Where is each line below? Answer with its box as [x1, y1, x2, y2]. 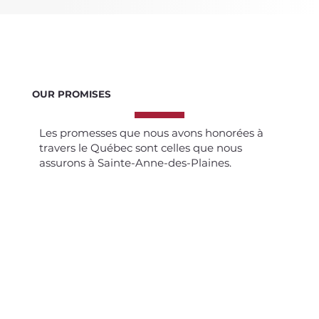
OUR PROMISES [31, 88, 111, 100]
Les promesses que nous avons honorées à [39, 125, 264, 140]
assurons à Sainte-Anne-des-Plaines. [39, 155, 232, 169]
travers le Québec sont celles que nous [39, 140, 243, 155]
